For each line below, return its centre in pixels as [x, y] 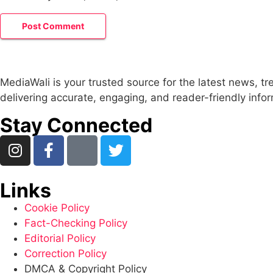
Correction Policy [66, 253]
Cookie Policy [57, 207]
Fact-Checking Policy [76, 223]
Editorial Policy [60, 238]
